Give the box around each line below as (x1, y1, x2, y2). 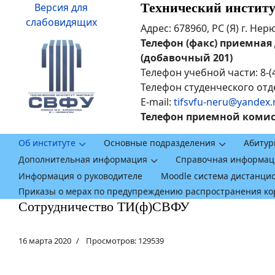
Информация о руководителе (18, 169, 142, 182)
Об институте (18, 137, 76, 149)
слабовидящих (25, 15, 97, 29)
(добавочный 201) (141, 51, 233, 64)
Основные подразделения (104, 137, 215, 149)
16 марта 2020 (18, 234, 71, 246)
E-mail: (141, 95, 174, 109)
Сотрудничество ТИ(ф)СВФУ (18, 198, 190, 214)
